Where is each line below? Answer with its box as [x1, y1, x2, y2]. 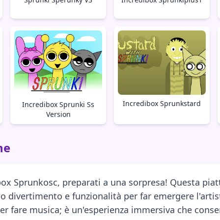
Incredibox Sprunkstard [122, 99, 201, 109]
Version [46, 110, 71, 119]
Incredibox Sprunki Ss [22, 100, 95, 110]
